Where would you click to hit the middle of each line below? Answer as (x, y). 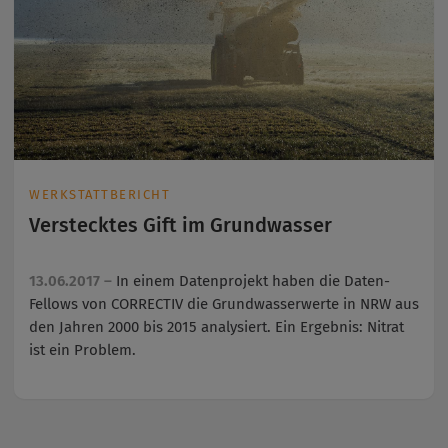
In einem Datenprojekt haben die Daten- (253, 281)
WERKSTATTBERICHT (99, 194)
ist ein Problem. (82, 350)
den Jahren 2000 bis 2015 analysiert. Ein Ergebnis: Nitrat (216, 327)
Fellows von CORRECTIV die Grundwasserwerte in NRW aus (224, 304)
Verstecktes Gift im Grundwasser (180, 224)
